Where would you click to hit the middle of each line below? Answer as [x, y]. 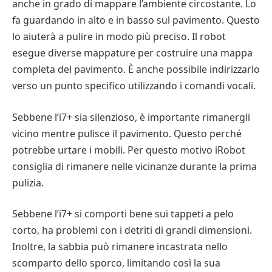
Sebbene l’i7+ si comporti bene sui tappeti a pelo [123, 214]
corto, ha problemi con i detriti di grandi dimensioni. [132, 230]
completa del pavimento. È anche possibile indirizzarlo [136, 70]
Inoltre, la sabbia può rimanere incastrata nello [120, 247]
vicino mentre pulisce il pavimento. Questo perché [127, 133]
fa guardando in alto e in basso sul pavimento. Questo [136, 20]
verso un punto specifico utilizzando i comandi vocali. [134, 86]
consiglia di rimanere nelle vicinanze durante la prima [134, 166]
